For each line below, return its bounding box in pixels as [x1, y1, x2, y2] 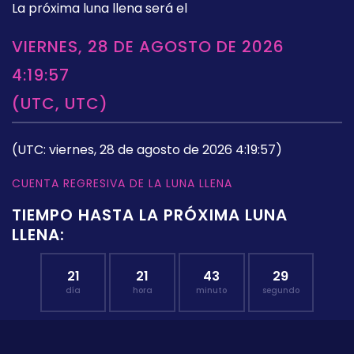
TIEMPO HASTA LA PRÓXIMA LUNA [12, 204, 288, 227]
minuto [196, 284, 228, 297]
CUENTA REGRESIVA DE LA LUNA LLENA [12, 175, 232, 192]
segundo [262, 284, 299, 297]
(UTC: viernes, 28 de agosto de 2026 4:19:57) [12, 141, 282, 160]
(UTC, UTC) [12, 92, 108, 115]
